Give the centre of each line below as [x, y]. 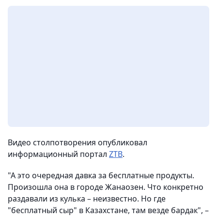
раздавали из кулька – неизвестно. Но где [87, 199]
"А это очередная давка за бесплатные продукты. [101, 175]
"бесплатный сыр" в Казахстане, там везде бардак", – [108, 210]
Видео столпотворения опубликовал [77, 142]
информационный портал [58, 154]
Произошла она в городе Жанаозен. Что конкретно [106, 187]
